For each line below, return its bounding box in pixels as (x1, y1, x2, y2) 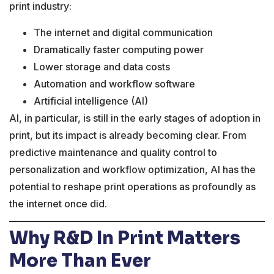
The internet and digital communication (34, 26, 213, 39)
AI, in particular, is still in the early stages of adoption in (9, 111, 261, 124)
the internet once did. (9, 197, 107, 210)
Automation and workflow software (34, 77, 195, 90)
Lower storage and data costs (34, 60, 170, 73)
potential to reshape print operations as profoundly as (9, 180, 256, 193)
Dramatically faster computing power (34, 43, 204, 56)
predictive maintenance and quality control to (9, 146, 217, 158)
